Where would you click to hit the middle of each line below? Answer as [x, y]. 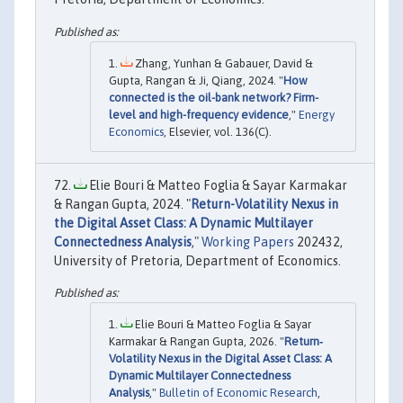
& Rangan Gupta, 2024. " [122, 204]
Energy [317, 114]
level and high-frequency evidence [199, 114]
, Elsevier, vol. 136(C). [218, 131]
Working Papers [248, 242]
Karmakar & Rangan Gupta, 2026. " [197, 342]
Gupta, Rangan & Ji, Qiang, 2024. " [196, 80]
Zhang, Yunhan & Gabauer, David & [223, 63]
